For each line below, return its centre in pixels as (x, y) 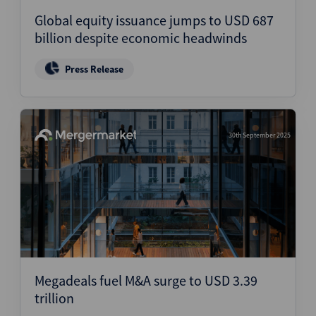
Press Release (94, 69)
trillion (54, 298)
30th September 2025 (260, 135)
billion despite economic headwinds (141, 38)
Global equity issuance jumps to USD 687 (154, 20)
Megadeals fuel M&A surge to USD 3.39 (146, 280)
